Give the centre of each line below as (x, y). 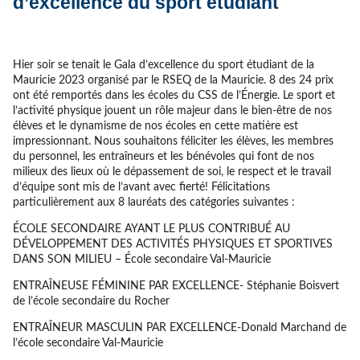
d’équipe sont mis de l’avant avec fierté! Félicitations (141, 187)
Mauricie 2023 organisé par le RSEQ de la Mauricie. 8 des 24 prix (173, 80)
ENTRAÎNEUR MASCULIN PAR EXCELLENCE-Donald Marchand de (179, 327)
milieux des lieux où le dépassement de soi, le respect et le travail (172, 172)
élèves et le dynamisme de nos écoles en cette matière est (155, 126)
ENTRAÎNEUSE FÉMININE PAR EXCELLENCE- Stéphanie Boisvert (176, 286)
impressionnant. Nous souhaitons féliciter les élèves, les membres (173, 141)
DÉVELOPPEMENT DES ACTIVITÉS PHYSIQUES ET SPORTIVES (172, 244)
